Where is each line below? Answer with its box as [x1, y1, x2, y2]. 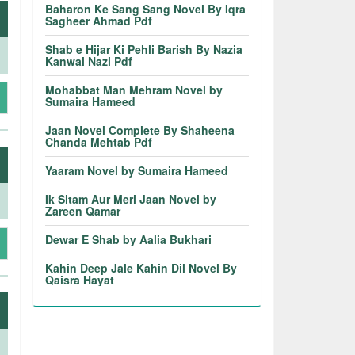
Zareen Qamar [45, 203, 121, 219]
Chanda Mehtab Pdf [45, 134, 153, 150]
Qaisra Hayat [45, 272, 115, 288]
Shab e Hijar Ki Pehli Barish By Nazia [45, 41, 243, 57]
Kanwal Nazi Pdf [45, 53, 133, 69]
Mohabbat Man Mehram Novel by [45, 82, 223, 97]
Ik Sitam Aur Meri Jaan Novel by [45, 191, 217, 207]
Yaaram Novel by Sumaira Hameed [45, 162, 229, 178]
